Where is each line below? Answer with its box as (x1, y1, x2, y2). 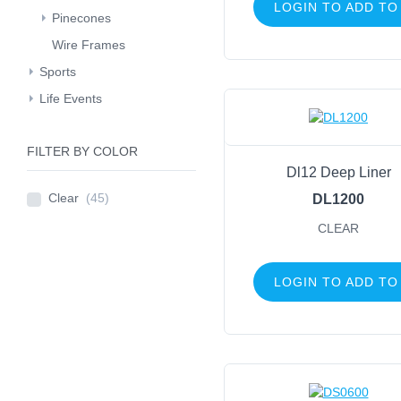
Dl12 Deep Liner (286, 164, 391, 180)
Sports (39, 64, 76, 79)
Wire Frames (52, 38, 125, 52)
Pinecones (52, 11, 111, 25)
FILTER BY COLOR (27, 144, 138, 158)
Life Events (39, 91, 102, 106)
